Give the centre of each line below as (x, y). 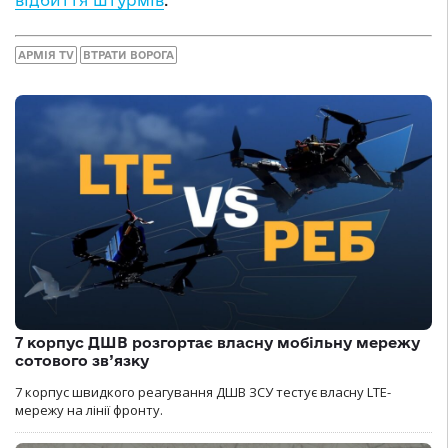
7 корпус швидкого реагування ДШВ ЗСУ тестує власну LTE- (203, 391)
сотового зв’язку (82, 360)
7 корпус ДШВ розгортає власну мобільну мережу (217, 342)
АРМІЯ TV (46, 55)
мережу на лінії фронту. (89, 409)
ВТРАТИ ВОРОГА (128, 55)
